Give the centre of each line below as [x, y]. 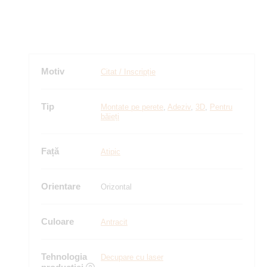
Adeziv [179, 107]
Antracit [114, 222]
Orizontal [116, 187]
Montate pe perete [132, 107]
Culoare [58, 221]
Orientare [61, 186]
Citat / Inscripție [128, 72]
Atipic [111, 152]
